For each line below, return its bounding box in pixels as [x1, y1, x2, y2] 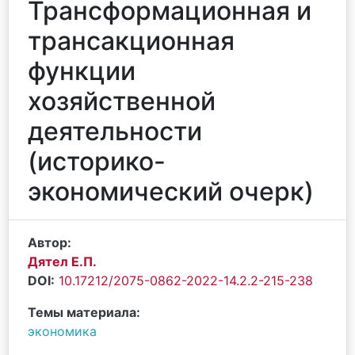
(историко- [28, 146, 166, 177]
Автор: [28, 235, 71, 250]
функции [28, 55, 136, 86]
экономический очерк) [28, 176, 314, 207]
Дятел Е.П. [28, 254, 97, 269]
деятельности [28, 116, 202, 147]
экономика [28, 323, 97, 339]
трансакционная [28, 25, 235, 56]
